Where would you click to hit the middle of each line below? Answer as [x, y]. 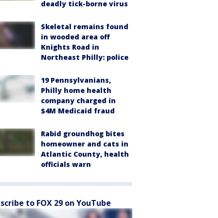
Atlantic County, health [85, 154]
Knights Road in [70, 47]
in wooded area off [75, 37]
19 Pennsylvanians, [76, 80]
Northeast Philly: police [85, 57]
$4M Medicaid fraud [78, 111]
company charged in [78, 101]
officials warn [66, 164]
